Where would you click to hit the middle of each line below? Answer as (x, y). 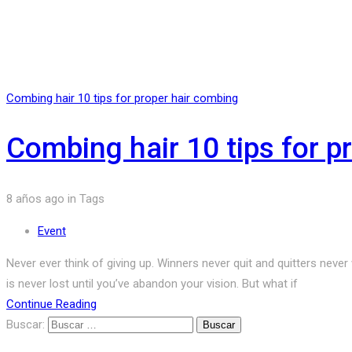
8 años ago (35, 199)
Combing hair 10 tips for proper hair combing (122, 98)
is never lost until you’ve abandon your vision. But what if (152, 284)
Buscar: (26, 325)
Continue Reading (51, 304)
